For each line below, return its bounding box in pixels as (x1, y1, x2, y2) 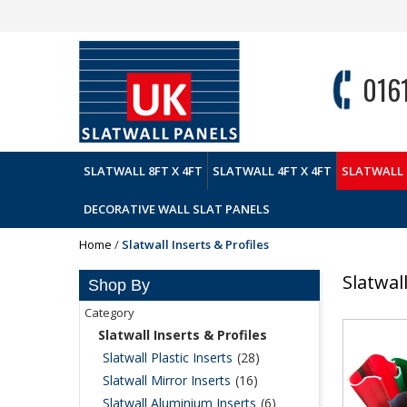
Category (84, 304, 134, 321)
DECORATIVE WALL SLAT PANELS (84, 201, 270, 217)
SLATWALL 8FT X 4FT (84, 163, 203, 179)
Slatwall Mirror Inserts (103, 372, 231, 389)
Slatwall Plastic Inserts (103, 349, 233, 366)
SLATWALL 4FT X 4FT (213, 163, 332, 179)
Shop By (88, 276, 150, 294)
